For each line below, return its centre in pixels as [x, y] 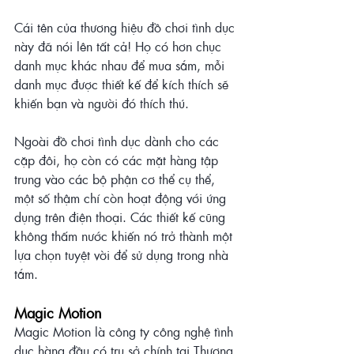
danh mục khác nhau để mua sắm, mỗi [121, 66]
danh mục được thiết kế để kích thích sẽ [123, 85]
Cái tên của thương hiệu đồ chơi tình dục [126, 28]
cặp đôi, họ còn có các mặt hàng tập [118, 160]
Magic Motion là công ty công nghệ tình [126, 332]
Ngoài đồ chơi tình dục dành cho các [119, 141]
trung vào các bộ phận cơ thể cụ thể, [117, 179]
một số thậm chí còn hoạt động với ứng [122, 198]
